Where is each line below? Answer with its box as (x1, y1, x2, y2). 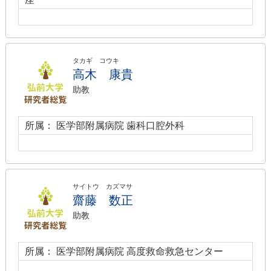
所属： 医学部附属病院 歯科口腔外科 (25, 120, 184, 131)
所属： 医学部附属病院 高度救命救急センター (25, 246, 223, 256)
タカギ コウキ (73, 57, 119, 64)
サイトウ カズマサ (73, 183, 132, 190)
